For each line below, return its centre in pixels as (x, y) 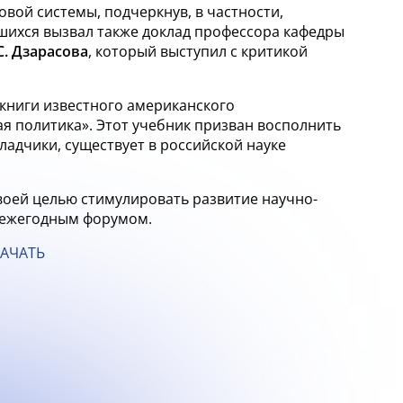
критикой (274, 51)
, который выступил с (163, 51)
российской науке (223, 145)
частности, (245, 12)
